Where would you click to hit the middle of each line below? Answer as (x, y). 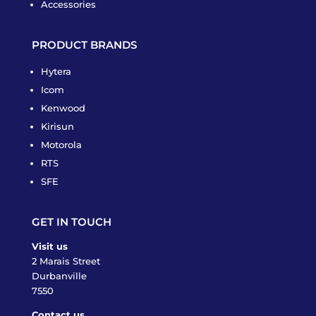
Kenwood (63, 108)
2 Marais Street (66, 261)
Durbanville (59, 276)
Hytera (56, 72)
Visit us (49, 247)
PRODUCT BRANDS (84, 45)
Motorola (61, 145)
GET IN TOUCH (71, 222)
